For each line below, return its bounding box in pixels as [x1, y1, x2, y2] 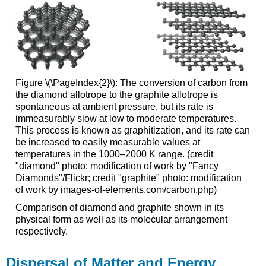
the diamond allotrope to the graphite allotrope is [15, 90, 218, 100]
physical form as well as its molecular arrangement [15, 214, 227, 225]
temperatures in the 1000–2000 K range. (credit [15, 149, 213, 160]
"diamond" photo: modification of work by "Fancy [15, 161, 218, 172]
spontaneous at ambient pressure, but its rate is [15, 102, 213, 112]
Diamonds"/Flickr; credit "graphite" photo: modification [15, 173, 242, 183]
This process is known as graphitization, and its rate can [15, 125, 250, 136]
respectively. [15, 226, 68, 237]
